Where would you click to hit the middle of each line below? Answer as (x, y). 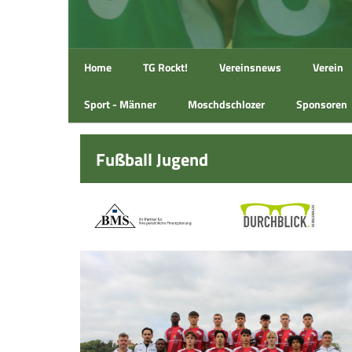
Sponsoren (322, 104)
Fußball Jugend (152, 159)
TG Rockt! (165, 67)
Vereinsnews (250, 67)
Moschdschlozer (226, 104)
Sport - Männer (120, 104)
